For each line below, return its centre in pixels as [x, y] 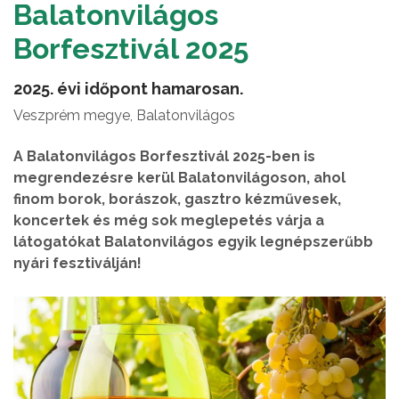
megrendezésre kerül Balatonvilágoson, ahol [179, 178]
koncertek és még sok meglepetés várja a [169, 220]
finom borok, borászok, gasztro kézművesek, [177, 199]
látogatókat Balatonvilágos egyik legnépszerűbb [193, 242]
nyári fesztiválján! [77, 263]
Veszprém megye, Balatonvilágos [124, 115]
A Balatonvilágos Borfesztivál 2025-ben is [164, 156]
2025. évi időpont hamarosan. [128, 89]
